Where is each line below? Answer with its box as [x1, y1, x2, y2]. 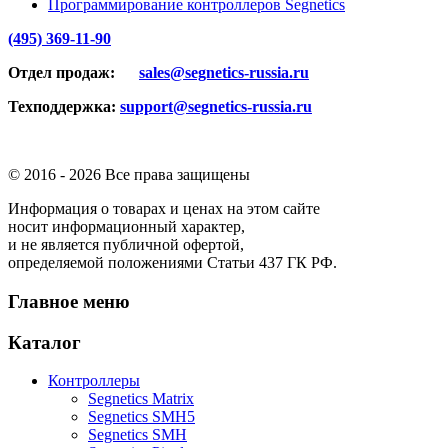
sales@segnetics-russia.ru [139, 64, 309, 82]
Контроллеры [48, 372, 140, 390]
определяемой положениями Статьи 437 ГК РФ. [8, 254, 337, 272]
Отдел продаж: [8, 64, 139, 82]
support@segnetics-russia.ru [120, 98, 312, 116]
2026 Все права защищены [69, 166, 250, 184]
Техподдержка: [8, 98, 120, 116]
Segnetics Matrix [88, 390, 194, 408]
